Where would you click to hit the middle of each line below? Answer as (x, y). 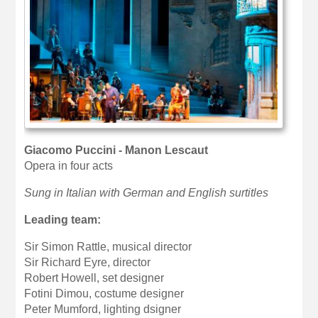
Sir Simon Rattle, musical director (108, 246)
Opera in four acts (69, 165)
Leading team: (63, 219)
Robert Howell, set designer (94, 278)
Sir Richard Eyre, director (88, 262)
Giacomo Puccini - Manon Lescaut (116, 150)
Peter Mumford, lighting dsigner (103, 309)
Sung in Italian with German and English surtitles (147, 192)
